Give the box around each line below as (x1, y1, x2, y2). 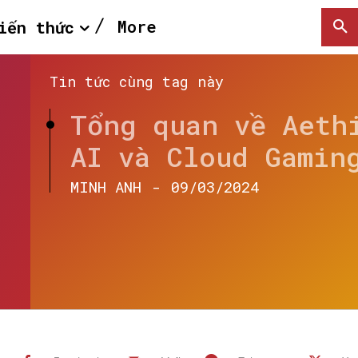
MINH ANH (70, 177, 141, 197)
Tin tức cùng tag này (50, 72, 224, 91)
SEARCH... (273, 196, 355, 217)
